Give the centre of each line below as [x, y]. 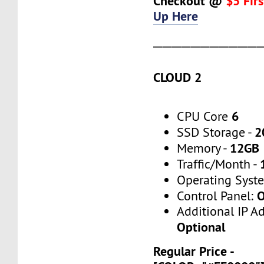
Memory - [204, 148]
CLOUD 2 [178, 77]
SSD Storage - [216, 133]
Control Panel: [217, 196]
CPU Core [204, 117]
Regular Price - [194, 251]
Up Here [176, 16]
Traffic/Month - [219, 164]
